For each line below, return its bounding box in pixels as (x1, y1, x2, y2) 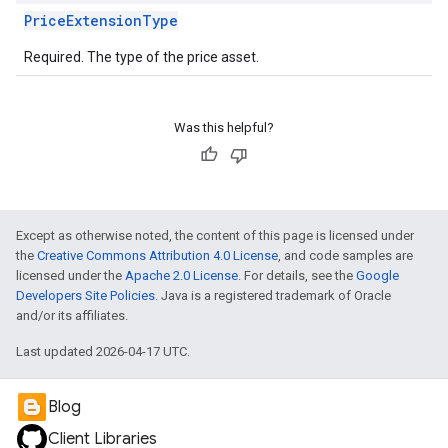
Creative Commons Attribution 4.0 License (37, 248, 278, 263)
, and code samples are (278, 248, 413, 263)
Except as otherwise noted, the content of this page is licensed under (16, 228, 414, 243)
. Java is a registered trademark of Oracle (155, 288, 391, 303)
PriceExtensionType (24, 11, 178, 30)
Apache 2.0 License (125, 268, 238, 283)
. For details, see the (238, 268, 356, 283)
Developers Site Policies (16, 288, 155, 303)
